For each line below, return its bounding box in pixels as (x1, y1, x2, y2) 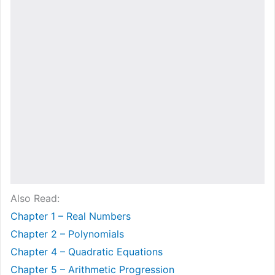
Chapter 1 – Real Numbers (10, 209, 131, 222)
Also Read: (10, 192, 60, 204)
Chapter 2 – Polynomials (10, 227, 124, 240)
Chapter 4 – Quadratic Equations (10, 245, 163, 258)
